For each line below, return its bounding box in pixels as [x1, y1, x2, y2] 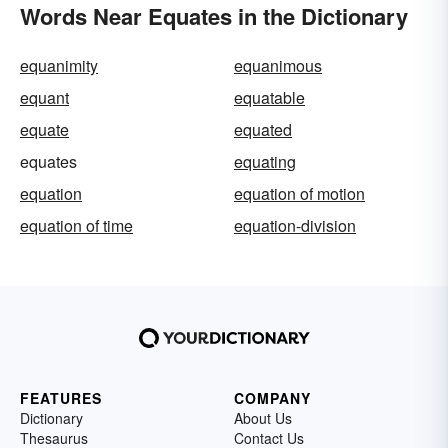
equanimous [234, 53, 322, 77]
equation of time [20, 213, 133, 237]
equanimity [20, 53, 98, 77]
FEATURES [20, 387, 102, 408]
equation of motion [234, 181, 365, 205]
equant [20, 85, 69, 109]
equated [234, 117, 292, 141]
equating [234, 149, 296, 173]
